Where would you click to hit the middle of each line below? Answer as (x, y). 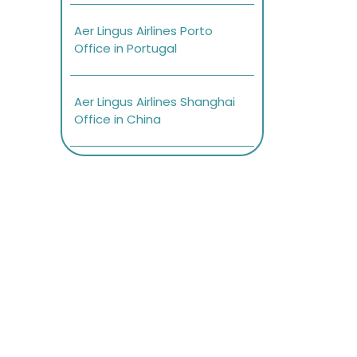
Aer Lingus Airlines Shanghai (155, 102)
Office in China (118, 120)
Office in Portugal (126, 49)
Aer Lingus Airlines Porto (143, 31)
